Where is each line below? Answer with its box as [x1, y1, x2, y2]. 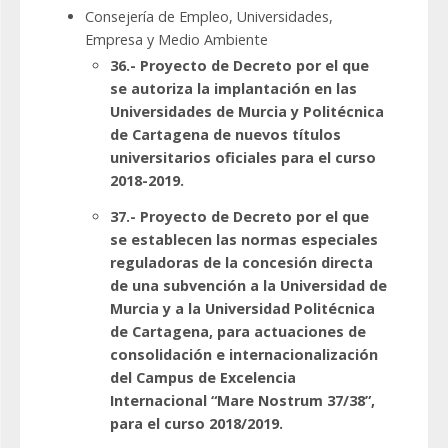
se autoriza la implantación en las [110, 79, 357, 99]
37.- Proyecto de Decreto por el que [110, 207, 369, 227]
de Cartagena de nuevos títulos [110, 125, 341, 145]
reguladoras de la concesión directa [110, 253, 373, 273]
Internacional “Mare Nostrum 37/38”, [110, 391, 375, 411]
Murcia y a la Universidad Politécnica [110, 299, 375, 319]
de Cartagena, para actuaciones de [110, 322, 366, 342]
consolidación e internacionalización [110, 345, 378, 365]
